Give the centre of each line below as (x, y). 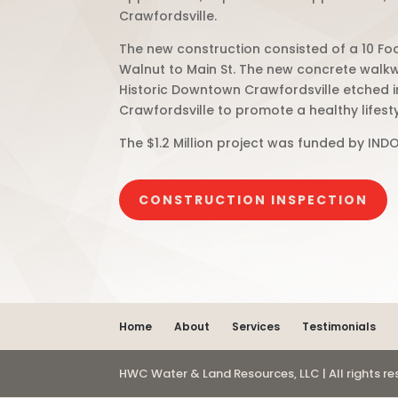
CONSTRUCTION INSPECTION (254, 200)
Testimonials (339, 326)
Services (256, 326)
